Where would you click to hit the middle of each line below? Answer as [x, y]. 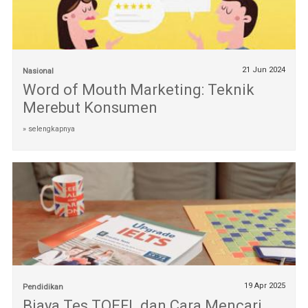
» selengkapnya [48, 129]
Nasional [38, 71]
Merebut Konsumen [90, 108]
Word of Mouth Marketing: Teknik [138, 90]
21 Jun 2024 [264, 70]
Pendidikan [43, 287]
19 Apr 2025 [265, 285]
